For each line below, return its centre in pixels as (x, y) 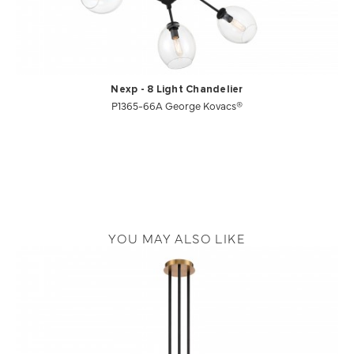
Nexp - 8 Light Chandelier (177, 89)
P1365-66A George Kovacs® (177, 105)
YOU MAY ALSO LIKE (177, 237)
